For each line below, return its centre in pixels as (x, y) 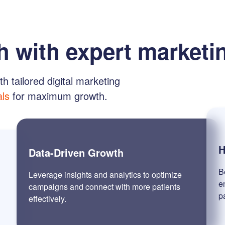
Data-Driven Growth (76, 153)
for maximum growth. (59, 96)
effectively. (48, 199)
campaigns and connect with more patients (105, 187)
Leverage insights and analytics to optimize (105, 175)
